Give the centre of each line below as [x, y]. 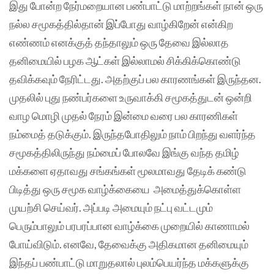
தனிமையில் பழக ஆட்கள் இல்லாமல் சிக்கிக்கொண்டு [125, 60]
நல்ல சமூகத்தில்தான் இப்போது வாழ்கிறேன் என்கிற [121, 24]
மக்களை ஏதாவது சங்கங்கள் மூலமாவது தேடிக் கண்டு [128, 170]
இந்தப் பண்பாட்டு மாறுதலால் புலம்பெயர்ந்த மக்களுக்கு [129, 262]
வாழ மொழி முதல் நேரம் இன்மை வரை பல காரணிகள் [124, 115]
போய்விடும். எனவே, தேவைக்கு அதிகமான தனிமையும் [129, 244]
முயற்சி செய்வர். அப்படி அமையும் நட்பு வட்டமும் [111, 207]
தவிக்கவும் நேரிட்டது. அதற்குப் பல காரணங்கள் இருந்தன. [135, 79]
